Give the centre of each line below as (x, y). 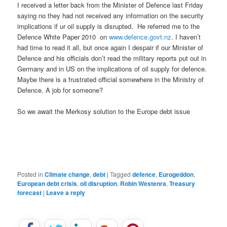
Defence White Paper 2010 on (63, 36)
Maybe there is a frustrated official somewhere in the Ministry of (111, 79)
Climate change (67, 175)
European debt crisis (47, 184)
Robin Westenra (143, 184)
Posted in (30, 174)
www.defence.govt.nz (140, 36)
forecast (30, 193)
